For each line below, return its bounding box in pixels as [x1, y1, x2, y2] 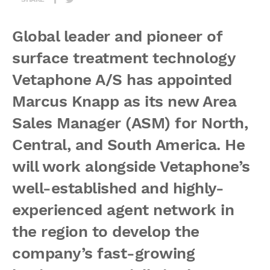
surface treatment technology [12, 49, 234, 67]
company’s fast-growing [12, 244, 195, 262]
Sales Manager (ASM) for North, [12, 114, 248, 132]
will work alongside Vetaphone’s [12, 157, 250, 175]
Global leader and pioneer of [12, 27, 222, 45]
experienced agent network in [12, 201, 234, 219]
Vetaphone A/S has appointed [12, 71, 232, 89]
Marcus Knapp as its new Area [12, 92, 236, 110]
